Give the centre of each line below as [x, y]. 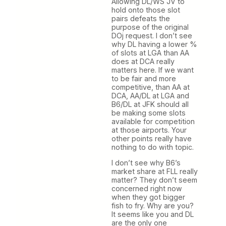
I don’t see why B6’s [146, 163]
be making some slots [149, 113]
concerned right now [147, 189]
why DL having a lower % [154, 44]
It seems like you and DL [153, 214]
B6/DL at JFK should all [150, 104]
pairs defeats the [141, 19]
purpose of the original [150, 27]
